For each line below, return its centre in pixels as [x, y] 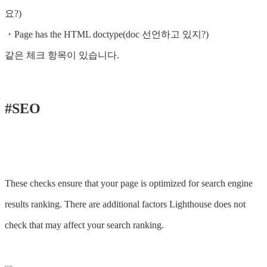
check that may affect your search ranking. [84, 225]
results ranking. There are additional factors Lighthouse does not [125, 204]
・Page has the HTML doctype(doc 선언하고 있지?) [107, 35]
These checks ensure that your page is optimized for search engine [129, 184]
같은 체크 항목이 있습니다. [62, 55]
